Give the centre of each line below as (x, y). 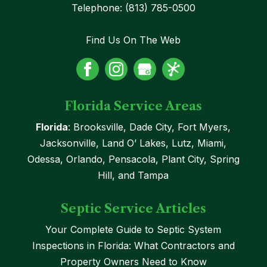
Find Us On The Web (133, 40)
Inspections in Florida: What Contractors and (133, 245)
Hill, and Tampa (133, 175)
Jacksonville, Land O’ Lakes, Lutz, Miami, (133, 143)
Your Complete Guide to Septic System (133, 229)
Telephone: (98, 7)
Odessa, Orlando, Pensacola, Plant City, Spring (133, 159)
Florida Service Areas (133, 106)
